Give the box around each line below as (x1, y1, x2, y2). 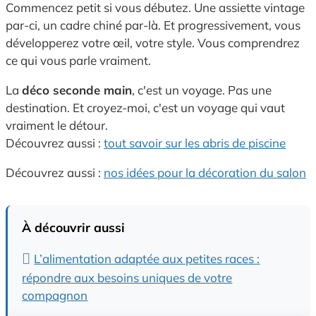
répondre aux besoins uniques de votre (22, 269, 233, 285)
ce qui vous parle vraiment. (6, 53, 151, 68)
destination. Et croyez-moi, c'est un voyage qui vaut (6, 100, 285, 116)
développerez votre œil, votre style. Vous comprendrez (6, 35, 300, 51)
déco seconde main (22, 83, 132, 98)
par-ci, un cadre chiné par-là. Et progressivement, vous (6, 18, 300, 33)
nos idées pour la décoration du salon (104, 165, 306, 181)
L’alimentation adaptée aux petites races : (34, 251, 260, 267)
